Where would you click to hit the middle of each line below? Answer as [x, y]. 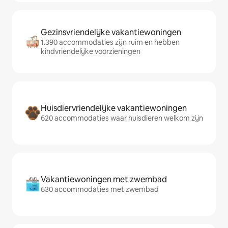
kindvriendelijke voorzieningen [91, 51]
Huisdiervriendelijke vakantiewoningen [114, 108]
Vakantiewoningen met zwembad [104, 179]
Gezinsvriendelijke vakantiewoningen [111, 32]
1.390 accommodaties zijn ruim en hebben [110, 42]
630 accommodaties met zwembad [100, 189]
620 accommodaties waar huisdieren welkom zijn [122, 118]
